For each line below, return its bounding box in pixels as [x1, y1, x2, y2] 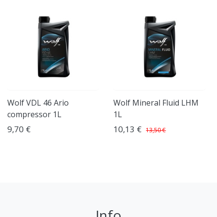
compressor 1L [7, 108, 62, 120]
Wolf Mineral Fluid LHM [113, 97, 199, 108]
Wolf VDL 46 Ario [7, 97, 69, 108]
